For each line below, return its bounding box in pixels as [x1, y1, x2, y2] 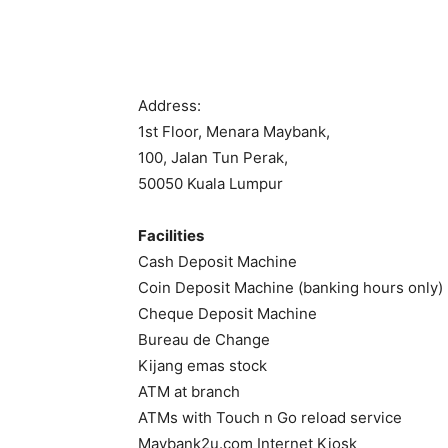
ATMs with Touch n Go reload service [138, 408, 402, 427]
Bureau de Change [138, 330, 270, 349]
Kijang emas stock [138, 356, 267, 375]
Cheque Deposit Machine [138, 304, 317, 323]
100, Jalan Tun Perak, [138, 148, 288, 167]
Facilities [138, 226, 204, 245]
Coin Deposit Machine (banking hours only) [138, 278, 443, 297]
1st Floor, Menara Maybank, [138, 122, 330, 141]
